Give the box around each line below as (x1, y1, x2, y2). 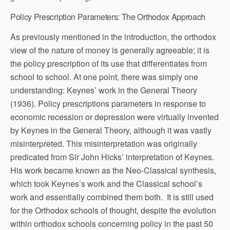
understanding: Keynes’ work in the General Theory (10, 84, 197, 96)
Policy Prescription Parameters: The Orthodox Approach (10, 10, 206, 23)
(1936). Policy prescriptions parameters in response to (10, 97, 206, 109)
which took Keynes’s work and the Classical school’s (10, 177, 202, 189)
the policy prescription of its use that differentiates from (10, 57, 207, 69)
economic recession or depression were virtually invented (10, 110, 219, 123)
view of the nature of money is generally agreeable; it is (10, 44, 209, 56)
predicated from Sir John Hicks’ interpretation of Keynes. (10, 150, 214, 163)
